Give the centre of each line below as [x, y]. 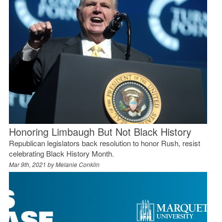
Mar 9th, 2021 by [32, 164]
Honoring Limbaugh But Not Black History [100, 131]
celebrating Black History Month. [61, 153]
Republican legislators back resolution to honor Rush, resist [104, 143]
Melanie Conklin [77, 164]
